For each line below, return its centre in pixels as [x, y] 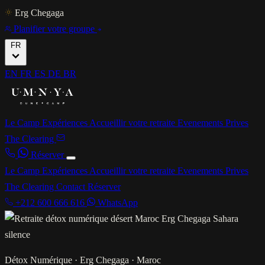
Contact [72, 187]
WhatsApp [117, 203]
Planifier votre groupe [54, 29]
